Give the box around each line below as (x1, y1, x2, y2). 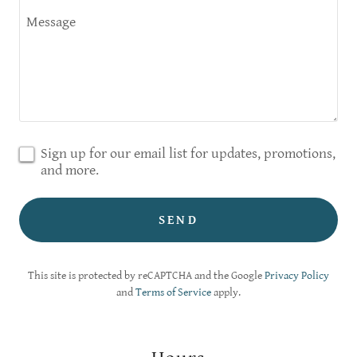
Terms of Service (135, 286, 211, 299)
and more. (41, 162, 99, 178)
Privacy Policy (265, 269, 329, 282)
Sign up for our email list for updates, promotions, (41, 145, 335, 162)
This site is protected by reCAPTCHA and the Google (28, 269, 265, 282)
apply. (211, 286, 241, 299)
